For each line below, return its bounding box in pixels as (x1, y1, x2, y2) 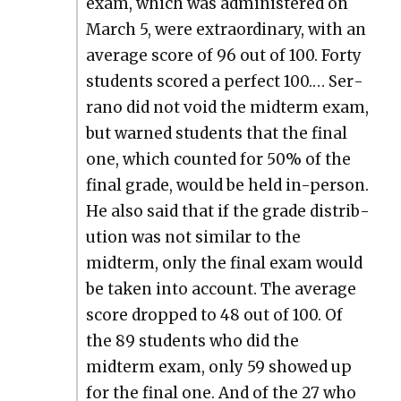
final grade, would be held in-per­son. (85, 175, 369, 195)
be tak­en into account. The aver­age (85, 278, 356, 299)
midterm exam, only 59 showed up (85, 356, 352, 377)
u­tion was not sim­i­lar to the (85, 226, 301, 247)
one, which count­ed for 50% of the (85, 149, 351, 169)
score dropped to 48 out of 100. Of (85, 304, 343, 325)
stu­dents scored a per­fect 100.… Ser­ (85, 71, 363, 91)
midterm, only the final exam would (85, 252, 363, 273)
